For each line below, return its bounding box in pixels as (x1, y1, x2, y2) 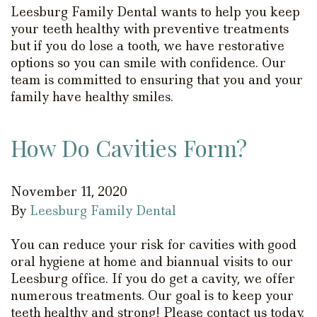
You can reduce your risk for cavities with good (11, 236, 296, 253)
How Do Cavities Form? (11, 132, 247, 163)
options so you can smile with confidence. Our (11, 54, 286, 71)
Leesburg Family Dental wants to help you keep (11, 3, 300, 21)
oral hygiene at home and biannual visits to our (11, 253, 293, 270)
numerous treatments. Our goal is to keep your (11, 287, 294, 304)
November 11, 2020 (11, 183, 127, 200)
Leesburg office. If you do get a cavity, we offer (11, 270, 295, 287)
